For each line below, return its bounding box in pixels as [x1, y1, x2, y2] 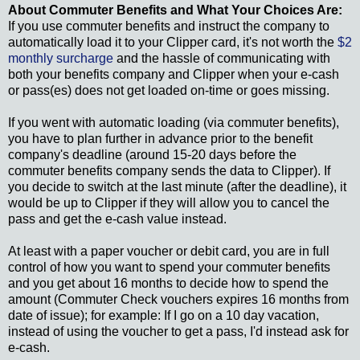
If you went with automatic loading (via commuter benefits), [8, 116, 339, 130]
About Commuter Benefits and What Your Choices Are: [8, 3, 342, 18]
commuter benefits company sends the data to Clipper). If [8, 164, 330, 178]
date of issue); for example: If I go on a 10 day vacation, [8, 309, 319, 323]
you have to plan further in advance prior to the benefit [8, 132, 313, 146]
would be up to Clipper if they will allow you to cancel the [8, 196, 329, 211]
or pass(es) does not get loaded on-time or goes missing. [8, 84, 329, 98]
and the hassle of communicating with [113, 51, 330, 66]
